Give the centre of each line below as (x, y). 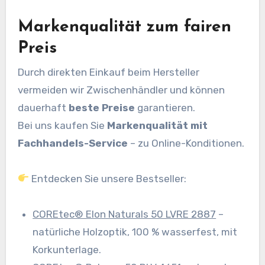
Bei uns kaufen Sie (62, 125)
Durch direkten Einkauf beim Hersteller (108, 72)
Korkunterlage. (67, 249)
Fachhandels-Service (72, 143)
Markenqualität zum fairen (124, 28)
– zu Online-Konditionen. (186, 143)
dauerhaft (43, 107)
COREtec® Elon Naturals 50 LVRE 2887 (125, 214)
